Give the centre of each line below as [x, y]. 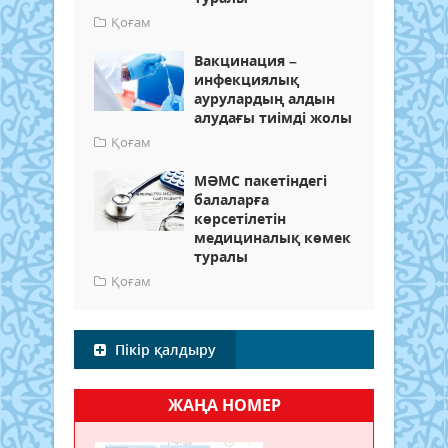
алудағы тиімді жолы [273, 117]
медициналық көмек [272, 237]
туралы [221, 256]
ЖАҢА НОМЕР [224, 404]
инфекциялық [246, 79]
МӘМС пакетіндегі [260, 180]
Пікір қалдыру [163, 349]
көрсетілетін [240, 218]
